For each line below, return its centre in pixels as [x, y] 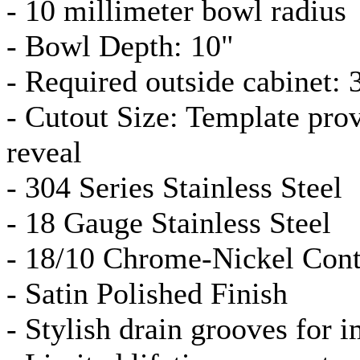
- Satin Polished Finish [147, 293]
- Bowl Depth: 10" [120, 45]
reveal [44, 151]
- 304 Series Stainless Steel [174, 187]
